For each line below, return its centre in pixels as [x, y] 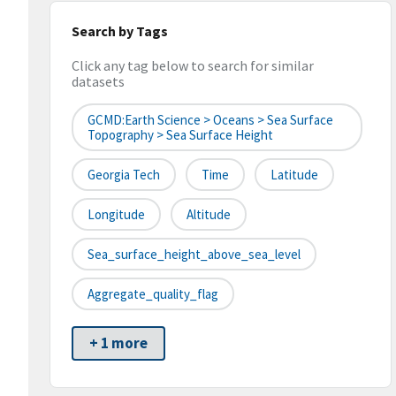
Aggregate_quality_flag [153, 294]
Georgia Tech [124, 175]
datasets [98, 82]
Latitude [294, 175]
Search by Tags [120, 31]
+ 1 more [118, 343]
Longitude [116, 215]
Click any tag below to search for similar [193, 66]
